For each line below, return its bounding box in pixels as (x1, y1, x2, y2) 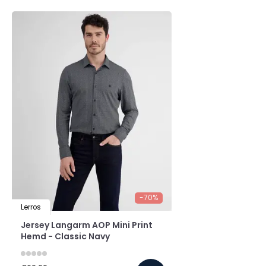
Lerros (21, 202, 41, 212)
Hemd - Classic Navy (21, 230, 110, 242)
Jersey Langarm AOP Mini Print (21, 218, 153, 231)
